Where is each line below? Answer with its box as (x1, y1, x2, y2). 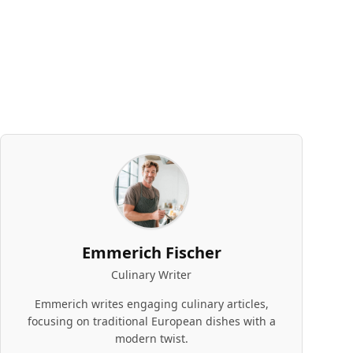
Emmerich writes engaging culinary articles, (34, 296, 269, 311)
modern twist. (114, 331, 188, 346)
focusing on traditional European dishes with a (27, 314, 276, 329)
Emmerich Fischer (81, 242, 221, 263)
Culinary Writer (111, 267, 191, 282)
